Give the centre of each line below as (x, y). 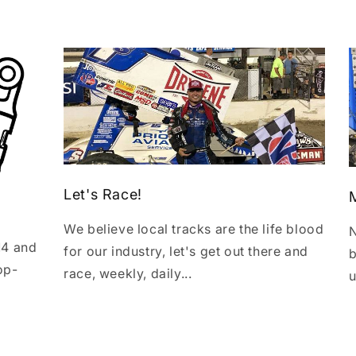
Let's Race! (103, 195)
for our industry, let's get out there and (186, 252)
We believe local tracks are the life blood (194, 229)
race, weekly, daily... (128, 274)
